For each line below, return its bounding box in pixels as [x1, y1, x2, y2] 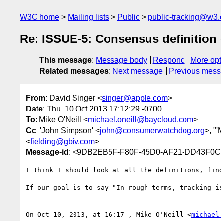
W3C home [20, 13, 59, 21]
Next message [112, 67, 163, 75]
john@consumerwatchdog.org [100, 126, 205, 135]
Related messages [39, 67, 109, 75]
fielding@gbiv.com [30, 137, 95, 146]
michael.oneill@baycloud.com [88, 115, 193, 124]
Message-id [26, 147, 69, 156]
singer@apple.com [102, 93, 168, 102]
